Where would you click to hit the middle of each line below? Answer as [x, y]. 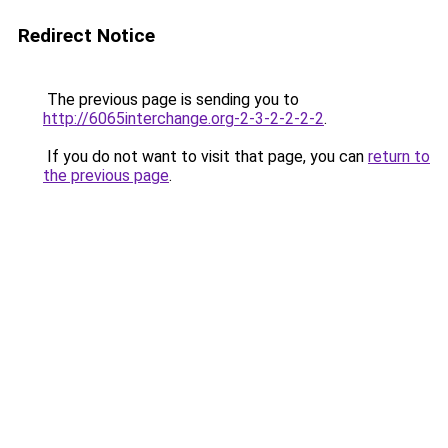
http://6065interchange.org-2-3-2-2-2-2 [183, 118]
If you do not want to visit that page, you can [205, 156]
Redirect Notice [86, 35]
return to [399, 156]
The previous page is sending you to [171, 99]
